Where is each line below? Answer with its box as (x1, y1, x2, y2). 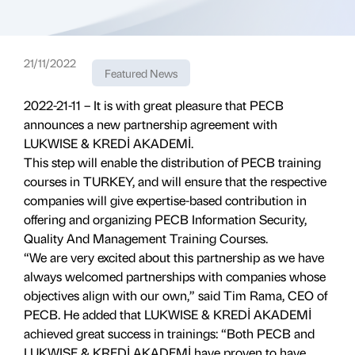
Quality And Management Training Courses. (24, 230, 268, 246)
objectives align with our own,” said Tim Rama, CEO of (24, 287, 327, 303)
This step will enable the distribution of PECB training (24, 154, 321, 170)
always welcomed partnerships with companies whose (24, 268, 326, 284)
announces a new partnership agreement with (24, 116, 277, 132)
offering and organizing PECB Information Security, (24, 211, 307, 227)
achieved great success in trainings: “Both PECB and (24, 325, 315, 342)
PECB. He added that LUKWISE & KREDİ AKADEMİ (24, 306, 311, 323)
